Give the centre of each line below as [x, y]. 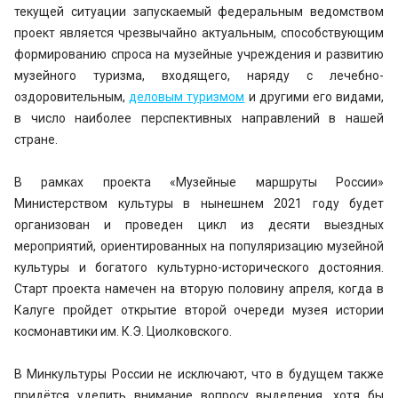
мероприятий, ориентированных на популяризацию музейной [199, 246]
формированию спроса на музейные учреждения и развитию [199, 54]
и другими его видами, [314, 97]
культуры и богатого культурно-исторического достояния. [199, 267]
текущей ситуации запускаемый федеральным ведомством [199, 12]
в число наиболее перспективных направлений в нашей [199, 118]
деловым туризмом [187, 97]
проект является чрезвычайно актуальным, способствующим [199, 33]
